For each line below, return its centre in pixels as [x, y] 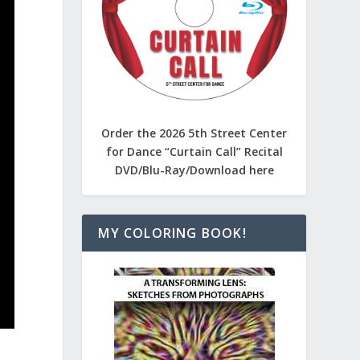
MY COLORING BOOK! [172, 233]
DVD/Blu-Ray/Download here [194, 170]
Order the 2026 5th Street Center [194, 133]
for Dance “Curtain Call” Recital [194, 151]
